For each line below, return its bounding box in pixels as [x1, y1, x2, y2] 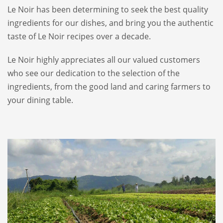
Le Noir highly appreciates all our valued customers [7, 54, 200, 65]
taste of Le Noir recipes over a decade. [7, 30, 151, 42]
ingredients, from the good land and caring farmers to [7, 81, 211, 92]
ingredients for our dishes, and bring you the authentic [7, 17, 214, 28]
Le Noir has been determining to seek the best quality [7, 3, 208, 15]
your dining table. [7, 94, 73, 106]
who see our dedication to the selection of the [7, 67, 180, 79]
